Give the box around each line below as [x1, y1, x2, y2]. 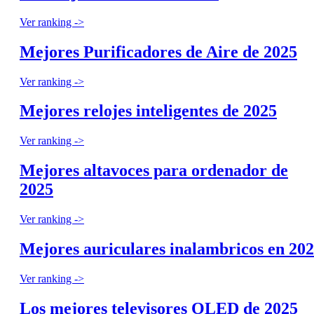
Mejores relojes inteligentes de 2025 [20, 102, 277, 121]
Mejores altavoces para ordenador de [20, 161, 288, 180]
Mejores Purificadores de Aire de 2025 [20, 42, 297, 61]
